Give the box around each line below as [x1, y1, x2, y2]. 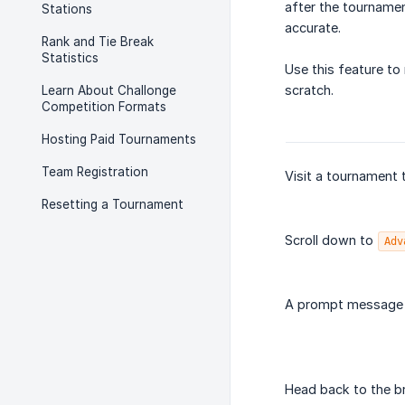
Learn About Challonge [42, 83, 176, 98]
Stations [42, 2, 92, 16]
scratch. [285, 82, 334, 99]
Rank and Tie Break [42, 34, 154, 49]
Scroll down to [285, 232, 377, 249]
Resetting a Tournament [42, 197, 184, 212]
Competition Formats [42, 99, 166, 114]
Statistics [42, 51, 99, 65]
